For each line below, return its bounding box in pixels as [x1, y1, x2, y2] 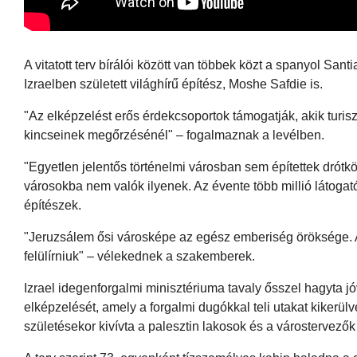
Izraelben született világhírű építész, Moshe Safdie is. [24, 76, 323, 91]
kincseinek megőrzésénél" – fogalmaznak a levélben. [24, 127, 324, 142]
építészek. [24, 198, 81, 212]
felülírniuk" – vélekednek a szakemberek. [24, 249, 255, 263]
